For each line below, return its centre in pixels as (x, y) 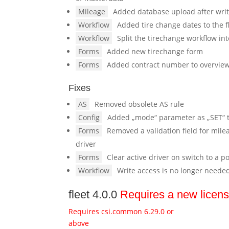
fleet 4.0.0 (95, 194)
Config (89, 117)
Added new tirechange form (155, 51)
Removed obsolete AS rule (140, 104)
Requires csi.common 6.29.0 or (121, 211)
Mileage (92, 12)
